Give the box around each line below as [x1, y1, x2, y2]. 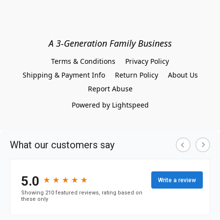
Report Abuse [87, 84, 133, 93]
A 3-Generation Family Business [48, 37, 172, 49]
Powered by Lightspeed [71, 100, 149, 110]
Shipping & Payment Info [22, 70, 105, 80]
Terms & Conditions [51, 56, 115, 66]
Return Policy [114, 70, 158, 80]
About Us [167, 70, 198, 80]
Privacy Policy [125, 56, 169, 66]
